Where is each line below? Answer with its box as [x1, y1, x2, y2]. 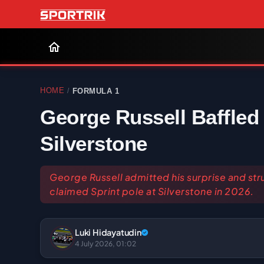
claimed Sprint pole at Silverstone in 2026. [49, 185, 254, 197]
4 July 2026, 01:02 [75, 239, 136, 248]
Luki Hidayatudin [75, 226, 141, 237]
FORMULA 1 [72, 86, 119, 95]
